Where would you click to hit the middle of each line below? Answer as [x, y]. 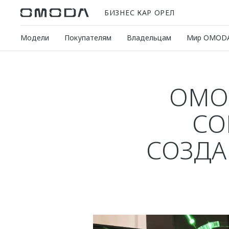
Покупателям [88, 38]
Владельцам [149, 38]
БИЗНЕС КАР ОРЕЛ [140, 12]
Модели [35, 38]
